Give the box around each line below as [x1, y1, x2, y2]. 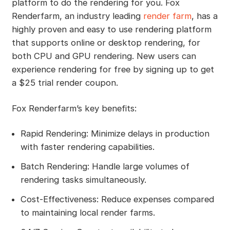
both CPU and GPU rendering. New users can [11, 50, 196, 61]
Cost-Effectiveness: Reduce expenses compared [20, 194, 214, 205]
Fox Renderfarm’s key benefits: [11, 103, 137, 113]
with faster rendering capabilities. [20, 142, 155, 152]
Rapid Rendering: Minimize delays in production [20, 128, 209, 139]
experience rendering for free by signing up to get [11, 64, 214, 74]
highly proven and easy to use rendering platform [11, 24, 212, 34]
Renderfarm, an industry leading [11, 10, 143, 21]
